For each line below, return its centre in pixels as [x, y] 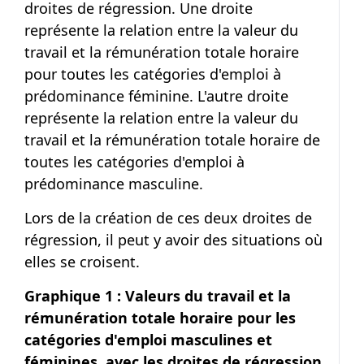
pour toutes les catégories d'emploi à [153, 74]
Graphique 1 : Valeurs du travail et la [158, 296]
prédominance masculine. [114, 184]
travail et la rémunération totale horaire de [172, 140]
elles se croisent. [82, 262]
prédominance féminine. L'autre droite [156, 96]
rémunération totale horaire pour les [160, 318]
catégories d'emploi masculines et [148, 340]
